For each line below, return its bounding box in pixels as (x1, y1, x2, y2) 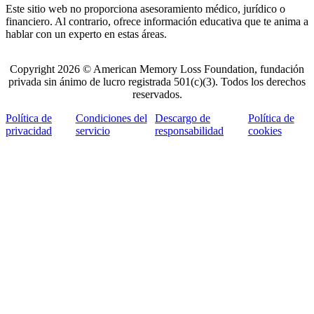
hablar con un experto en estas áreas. (6, 28, 167, 41)
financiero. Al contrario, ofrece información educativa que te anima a (6, 15, 308, 28)
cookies (247, 125, 282, 137)
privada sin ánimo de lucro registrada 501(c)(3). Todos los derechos (8, 76, 306, 88)
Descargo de (155, 112, 211, 125)
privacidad (6, 125, 52, 137)
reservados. (132, 88, 182, 101)
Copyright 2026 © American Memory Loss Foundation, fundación (10, 63, 304, 76)
